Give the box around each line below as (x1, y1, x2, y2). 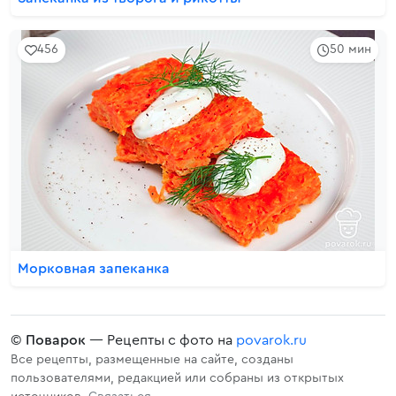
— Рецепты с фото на (86, 333, 236, 347)
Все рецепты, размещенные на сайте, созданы (11, 354, 293, 366)
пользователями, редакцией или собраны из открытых (11, 372, 344, 385)
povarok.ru (236, 333, 307, 347)
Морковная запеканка (18, 262, 170, 276)
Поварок (26, 333, 86, 347)
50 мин (330, 43, 371, 56)
